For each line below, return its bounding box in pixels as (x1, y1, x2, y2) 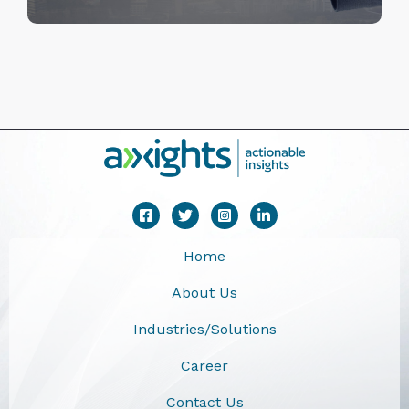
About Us (172, 283, 237, 301)
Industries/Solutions (132, 320, 277, 338)
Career (181, 356, 228, 374)
